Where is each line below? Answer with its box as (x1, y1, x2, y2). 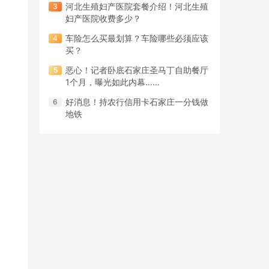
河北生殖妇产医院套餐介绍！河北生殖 (65, 1, 208, 11)
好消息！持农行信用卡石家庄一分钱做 (65, 97, 208, 107)
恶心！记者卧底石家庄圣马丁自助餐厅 (65, 65, 208, 75)
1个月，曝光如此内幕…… (65, 77, 160, 87)
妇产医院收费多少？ (65, 13, 141, 23)
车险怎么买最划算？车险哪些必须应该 (65, 33, 208, 43)
